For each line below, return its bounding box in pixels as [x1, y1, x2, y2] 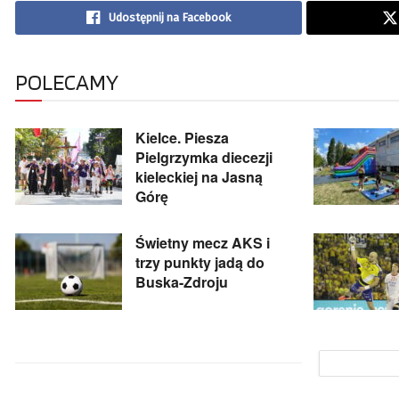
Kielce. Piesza [135, 127, 229, 149]
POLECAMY [15, 69, 118, 96]
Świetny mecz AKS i [135, 232, 270, 254]
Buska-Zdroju [135, 272, 228, 293]
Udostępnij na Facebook [108, 11, 231, 25]
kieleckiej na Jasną [135, 167, 263, 188]
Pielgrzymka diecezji [135, 147, 273, 168]
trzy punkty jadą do [135, 252, 265, 273]
